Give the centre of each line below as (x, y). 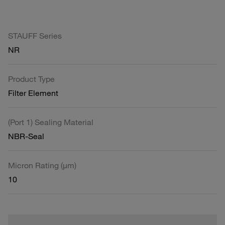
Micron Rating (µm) (42, 165)
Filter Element (33, 93)
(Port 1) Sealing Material (51, 122)
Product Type (31, 79)
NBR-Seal (26, 136)
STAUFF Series (35, 35)
